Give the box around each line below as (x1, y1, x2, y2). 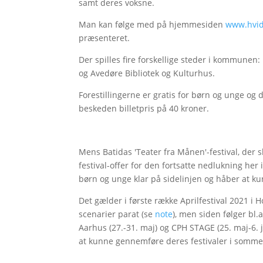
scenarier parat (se (79, 208, 156, 220)
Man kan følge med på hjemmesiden (79, 18, 226, 30)
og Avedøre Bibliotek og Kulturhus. (79, 67, 215, 79)
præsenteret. (79, 32, 130, 43)
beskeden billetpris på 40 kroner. (79, 102, 210, 114)
